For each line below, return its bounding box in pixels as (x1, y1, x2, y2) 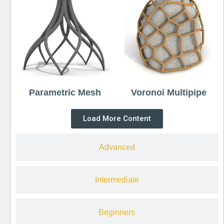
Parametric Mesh (28, 87, 101, 98)
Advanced (98, 143, 135, 152)
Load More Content (82, 114, 151, 123)
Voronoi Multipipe (131, 87, 207, 98)
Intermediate (94, 175, 139, 184)
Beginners (98, 208, 135, 217)
